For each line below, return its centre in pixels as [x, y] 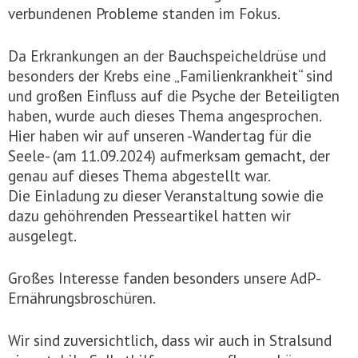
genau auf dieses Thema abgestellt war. [139, 175]
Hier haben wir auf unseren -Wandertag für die [160, 135]
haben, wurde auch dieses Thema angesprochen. [165, 115]
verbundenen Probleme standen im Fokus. [144, 13]
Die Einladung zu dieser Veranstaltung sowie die [166, 195]
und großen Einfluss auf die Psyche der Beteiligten [174, 95]
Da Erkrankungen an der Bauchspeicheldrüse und [167, 55]
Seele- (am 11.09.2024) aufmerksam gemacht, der [169, 155]
